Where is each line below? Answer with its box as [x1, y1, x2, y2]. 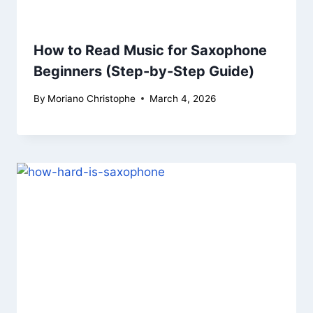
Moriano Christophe [48, 92, 136, 104]
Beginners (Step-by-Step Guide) [34, 62, 254, 80]
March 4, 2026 [150, 92, 217, 104]
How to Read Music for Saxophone [34, 41, 267, 59]
